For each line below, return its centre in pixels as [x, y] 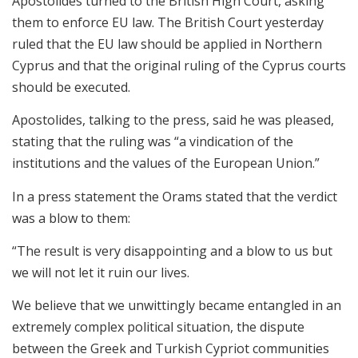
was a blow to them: [71, 218]
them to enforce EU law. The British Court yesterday [168, 22]
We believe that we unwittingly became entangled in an [177, 306]
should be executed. [71, 87]
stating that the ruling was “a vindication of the [153, 142]
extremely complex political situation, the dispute [158, 327]
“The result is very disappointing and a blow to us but [172, 251]
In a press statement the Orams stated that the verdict [175, 196]
